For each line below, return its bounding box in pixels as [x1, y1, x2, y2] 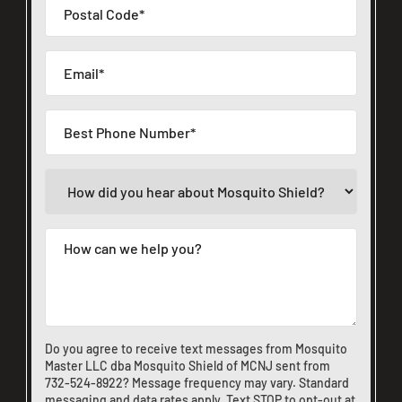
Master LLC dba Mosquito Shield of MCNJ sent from [45, 358, 330, 373]
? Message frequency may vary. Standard [123, 375, 349, 390]
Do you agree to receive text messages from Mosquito [45, 341, 347, 356]
